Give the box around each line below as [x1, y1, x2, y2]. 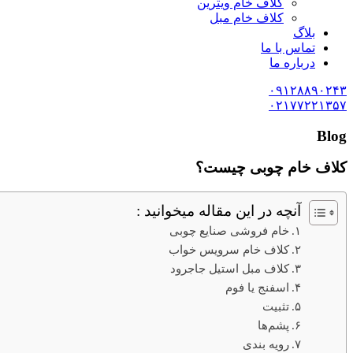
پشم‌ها [257, 318, 289, 333]
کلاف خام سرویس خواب [168, 243, 289, 257]
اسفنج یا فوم [225, 281, 289, 295]
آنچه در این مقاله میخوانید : [136, 203, 301, 220]
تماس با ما [261, 41, 315, 54]
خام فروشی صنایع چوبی [169, 224, 289, 238]
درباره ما [269, 56, 315, 69]
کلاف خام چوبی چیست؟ [195, 159, 347, 176]
